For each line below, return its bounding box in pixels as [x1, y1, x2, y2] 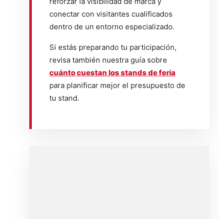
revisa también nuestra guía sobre [49, 55, 167, 65]
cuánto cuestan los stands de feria [49, 67, 175, 77]
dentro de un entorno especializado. [49, 22, 175, 31]
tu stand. [49, 93, 79, 103]
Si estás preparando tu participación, [49, 42, 176, 52]
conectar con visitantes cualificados [49, 9, 173, 19]
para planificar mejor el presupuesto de [49, 80, 185, 90]
